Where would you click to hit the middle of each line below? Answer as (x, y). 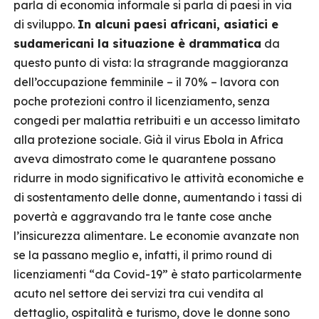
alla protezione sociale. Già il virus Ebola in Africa (148, 140)
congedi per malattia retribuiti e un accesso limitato (157, 120)
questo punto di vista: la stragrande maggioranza (151, 63)
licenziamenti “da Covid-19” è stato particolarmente (158, 274)
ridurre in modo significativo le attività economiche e (159, 178)
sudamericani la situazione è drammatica (137, 43)
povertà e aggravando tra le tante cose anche (143, 216)
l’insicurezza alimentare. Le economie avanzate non (156, 236)
